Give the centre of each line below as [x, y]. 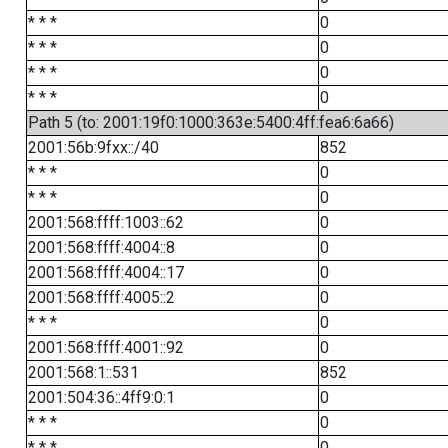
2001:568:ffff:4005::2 [101, 297]
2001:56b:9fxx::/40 [93, 147]
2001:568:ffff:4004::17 [105, 272]
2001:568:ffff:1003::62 [105, 222]
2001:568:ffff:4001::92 [105, 347]
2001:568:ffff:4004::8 [101, 247]
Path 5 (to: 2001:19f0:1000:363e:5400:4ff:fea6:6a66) [210, 122]
